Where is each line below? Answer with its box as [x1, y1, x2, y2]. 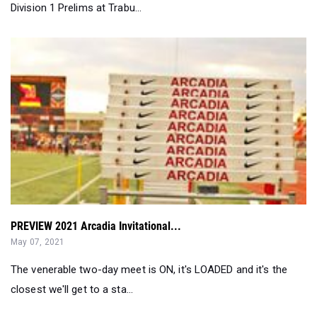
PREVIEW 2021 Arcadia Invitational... [11, 219, 181, 234]
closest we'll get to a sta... [11, 283, 133, 296]
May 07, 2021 [11, 237, 65, 248]
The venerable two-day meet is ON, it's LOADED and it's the [11, 263, 287, 277]
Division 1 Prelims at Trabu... [11, 1, 142, 15]
